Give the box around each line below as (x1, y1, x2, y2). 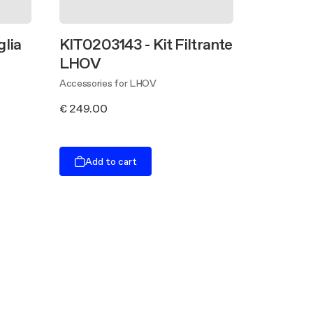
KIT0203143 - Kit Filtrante (59, 34, 233, 54)
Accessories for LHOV (59, 76, 156, 90)
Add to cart (85, 154, 137, 168)
